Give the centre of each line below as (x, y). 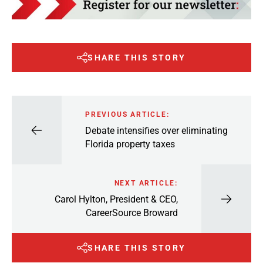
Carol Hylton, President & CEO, (116, 199)
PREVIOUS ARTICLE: (127, 114)
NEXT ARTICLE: (146, 183)
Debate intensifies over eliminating (156, 130)
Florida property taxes (130, 144)
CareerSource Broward (132, 213)
